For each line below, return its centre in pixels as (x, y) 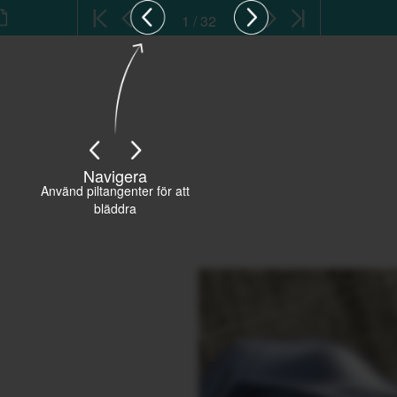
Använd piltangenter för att (115, 191)
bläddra (115, 208)
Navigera (115, 175)
